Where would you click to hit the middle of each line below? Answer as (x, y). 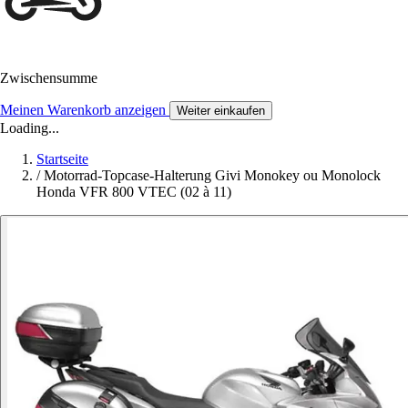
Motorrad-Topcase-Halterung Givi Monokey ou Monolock (212, 176)
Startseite (62, 159)
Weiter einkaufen (221, 111)
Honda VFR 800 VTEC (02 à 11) (134, 192)
